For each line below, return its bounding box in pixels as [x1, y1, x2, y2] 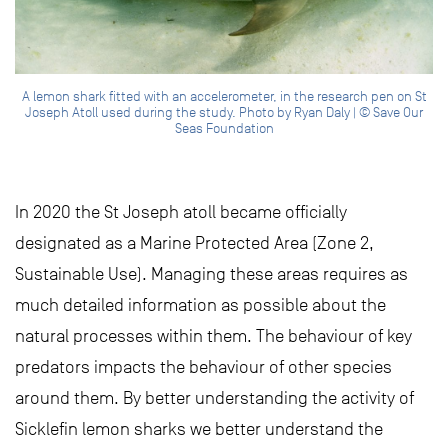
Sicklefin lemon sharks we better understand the [15, 419, 383, 440]
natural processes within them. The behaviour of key [15, 326, 412, 347]
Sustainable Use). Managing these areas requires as [15, 264, 408, 285]
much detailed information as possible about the [15, 295, 386, 316]
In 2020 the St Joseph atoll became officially [15, 202, 347, 223]
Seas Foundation [174, 120, 274, 138]
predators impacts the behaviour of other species [15, 357, 392, 378]
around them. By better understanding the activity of [15, 388, 414, 409]
